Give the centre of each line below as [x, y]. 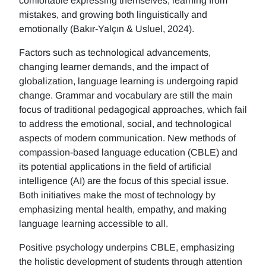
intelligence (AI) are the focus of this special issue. [124, 181]
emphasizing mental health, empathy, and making [123, 209]
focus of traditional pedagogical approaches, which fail [133, 110]
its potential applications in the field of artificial [115, 167]
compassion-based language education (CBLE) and [128, 152]
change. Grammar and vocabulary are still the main [126, 95]
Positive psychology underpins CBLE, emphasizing [127, 247]
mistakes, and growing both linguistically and [113, 15]
